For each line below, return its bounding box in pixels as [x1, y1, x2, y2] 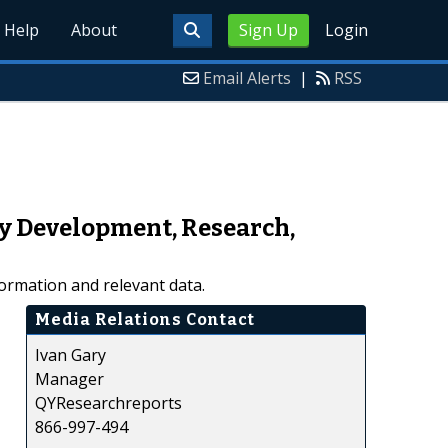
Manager [35, 367, 104, 390]
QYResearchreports [35, 391, 182, 414]
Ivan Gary [35, 343, 106, 366]
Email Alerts [203, 67, 291, 89]
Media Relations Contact [35, 309, 255, 329]
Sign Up [238, 19, 298, 41]
